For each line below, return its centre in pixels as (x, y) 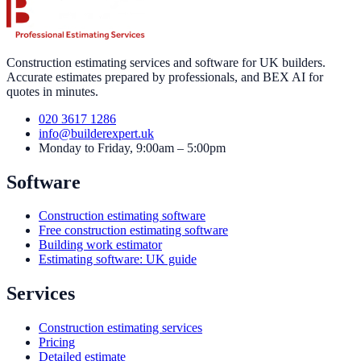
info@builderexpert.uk (96, 133)
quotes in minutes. (52, 91)
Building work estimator (100, 245)
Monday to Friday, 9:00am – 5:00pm (132, 147)
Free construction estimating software (133, 230)
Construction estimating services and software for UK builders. (166, 62)
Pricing (57, 342)
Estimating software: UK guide (118, 259)
